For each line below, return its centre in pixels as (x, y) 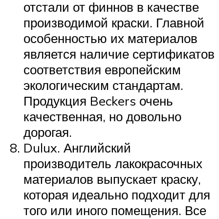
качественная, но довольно (102, 116)
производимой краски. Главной (114, 22)
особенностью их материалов (110, 38)
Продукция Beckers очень (98, 100)
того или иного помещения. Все (115, 210)
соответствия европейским (102, 69)
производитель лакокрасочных (113, 163)
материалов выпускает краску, (112, 179)
